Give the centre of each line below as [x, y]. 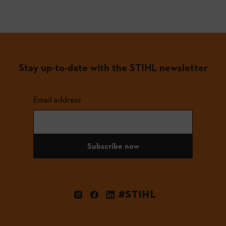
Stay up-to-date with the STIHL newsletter [113, 67]
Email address [57, 99]
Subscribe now [113, 146]
